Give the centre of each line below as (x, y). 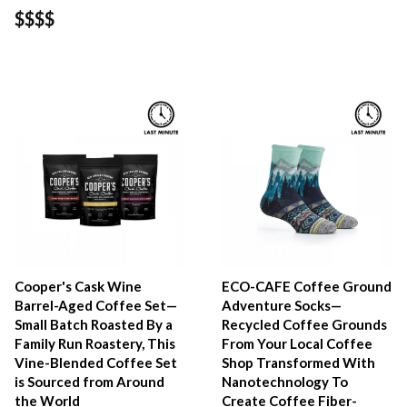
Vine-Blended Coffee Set (96, 363)
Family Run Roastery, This (95, 344)
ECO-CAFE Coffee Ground (307, 287)
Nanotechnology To (285, 382)
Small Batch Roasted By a (94, 325)
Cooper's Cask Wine (78, 287)
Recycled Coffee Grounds (305, 325)
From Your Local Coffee (298, 344)
